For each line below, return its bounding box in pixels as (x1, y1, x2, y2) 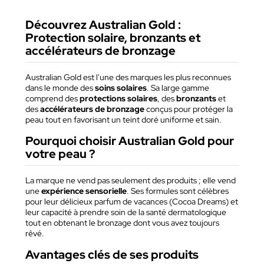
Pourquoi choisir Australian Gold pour (25, 133, 234, 149)
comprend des (25, 93, 80, 104)
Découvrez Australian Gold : (25, 17, 181, 33)
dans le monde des (25, 82, 95, 94)
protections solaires (80, 93, 157, 104)
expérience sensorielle (41, 186, 127, 197)
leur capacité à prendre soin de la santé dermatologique (25, 207, 226, 218)
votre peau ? (25, 146, 95, 162)
